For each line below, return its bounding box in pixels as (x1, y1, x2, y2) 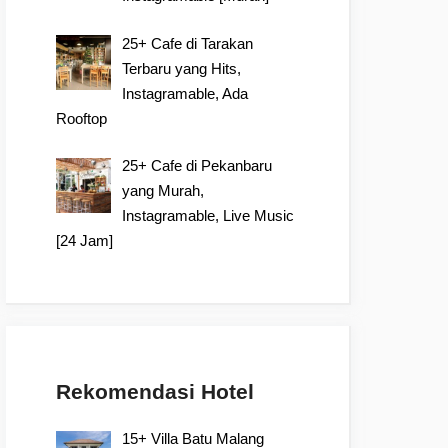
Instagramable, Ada (122, 84, 249, 102)
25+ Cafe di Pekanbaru (122, 157, 273, 174)
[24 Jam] (56, 232, 113, 249)
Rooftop (56, 109, 107, 127)
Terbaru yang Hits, (122, 59, 242, 77)
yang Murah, (122, 182, 205, 199)
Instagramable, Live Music (122, 207, 295, 224)
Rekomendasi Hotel (56, 380, 254, 403)
